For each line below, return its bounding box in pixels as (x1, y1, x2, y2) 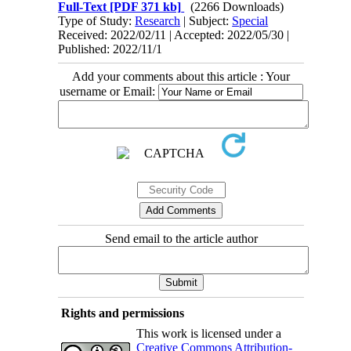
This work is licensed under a (136, 326, 281, 340)
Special (232, 13, 269, 27)
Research (135, 13, 181, 27)
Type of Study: (58, 13, 136, 27)
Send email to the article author (104, 231, 258, 245)
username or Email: (59, 84, 158, 98)
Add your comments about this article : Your (72, 69, 290, 83)
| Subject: (180, 13, 233, 27)
